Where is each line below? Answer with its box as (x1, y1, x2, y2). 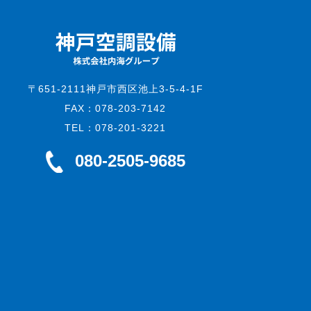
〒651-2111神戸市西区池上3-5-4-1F (27, 83, 203, 94)
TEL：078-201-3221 (65, 121, 166, 133)
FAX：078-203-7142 (65, 102, 166, 114)
